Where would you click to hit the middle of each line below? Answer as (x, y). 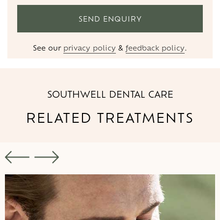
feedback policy (155, 47)
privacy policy (90, 47)
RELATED (59, 117)
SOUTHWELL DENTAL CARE (110, 94)
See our (48, 47)
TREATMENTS (143, 117)
